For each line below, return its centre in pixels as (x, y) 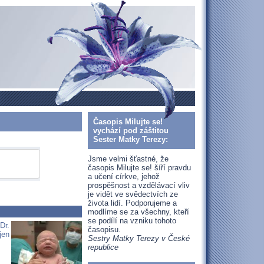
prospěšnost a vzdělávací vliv (139, 185)
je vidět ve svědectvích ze (133, 194)
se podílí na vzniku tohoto (132, 221)
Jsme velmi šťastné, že (128, 159)
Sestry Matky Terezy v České (139, 238)
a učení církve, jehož (124, 176)
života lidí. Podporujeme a (132, 203)
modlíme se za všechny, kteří (138, 212)
